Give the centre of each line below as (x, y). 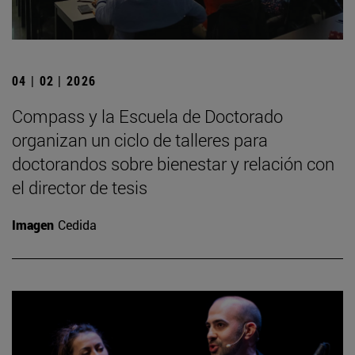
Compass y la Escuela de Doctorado (147, 116)
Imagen (33, 224)
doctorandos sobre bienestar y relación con (173, 163)
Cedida (77, 224)
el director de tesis (80, 187)
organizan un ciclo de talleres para (140, 139)
